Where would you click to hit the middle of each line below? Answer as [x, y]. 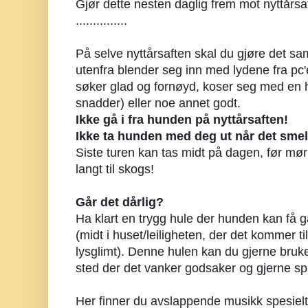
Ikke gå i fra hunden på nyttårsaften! [184, 119]
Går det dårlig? [120, 202]
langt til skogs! [115, 169]
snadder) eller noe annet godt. [158, 103]
